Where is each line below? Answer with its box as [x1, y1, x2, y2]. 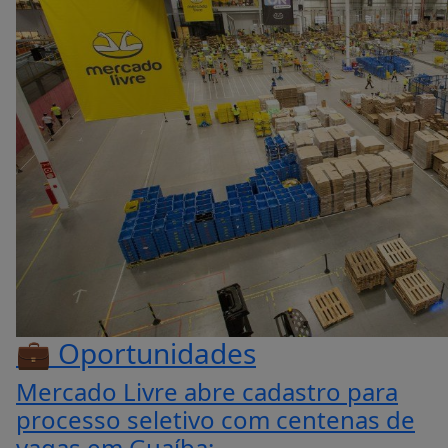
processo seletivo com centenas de [16, 403, 415, 436]
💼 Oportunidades [16, 334, 256, 372]
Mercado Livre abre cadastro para [16, 375, 398, 408]
